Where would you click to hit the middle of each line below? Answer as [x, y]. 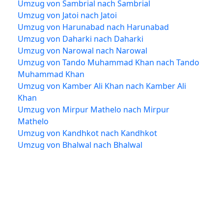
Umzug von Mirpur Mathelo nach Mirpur [94, 109]
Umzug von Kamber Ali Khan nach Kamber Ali [102, 86]
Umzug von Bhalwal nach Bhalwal [80, 145]
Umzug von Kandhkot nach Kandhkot [87, 133]
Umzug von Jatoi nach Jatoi [67, 15]
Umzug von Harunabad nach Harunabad [93, 27]
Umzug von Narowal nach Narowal [82, 50]
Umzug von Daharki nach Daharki [81, 39]
